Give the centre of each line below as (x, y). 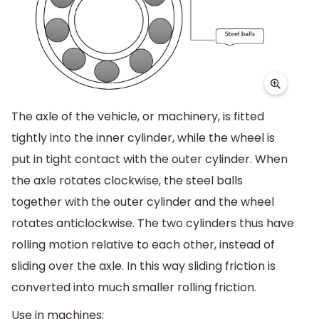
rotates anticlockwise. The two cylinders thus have (153, 223)
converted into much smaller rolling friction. (134, 287)
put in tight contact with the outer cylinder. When (150, 159)
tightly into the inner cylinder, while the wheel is (143, 137)
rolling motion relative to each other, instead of (143, 244)
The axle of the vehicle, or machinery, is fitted (138, 116)
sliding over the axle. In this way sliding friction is (143, 266)
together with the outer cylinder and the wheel (143, 202)
